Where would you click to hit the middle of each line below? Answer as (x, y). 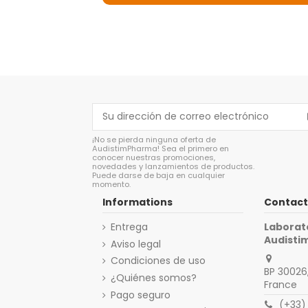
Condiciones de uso (158, 261)
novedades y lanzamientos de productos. (174, 166)
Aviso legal (136, 244)
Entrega (130, 227)
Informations (138, 202)
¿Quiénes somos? (154, 277)
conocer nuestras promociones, (154, 157)
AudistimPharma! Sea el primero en (161, 148)
